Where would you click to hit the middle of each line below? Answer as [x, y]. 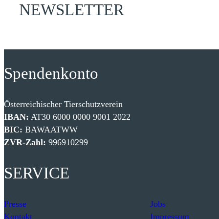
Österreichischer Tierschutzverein [63, 104]
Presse [15, 204]
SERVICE [37, 173]
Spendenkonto [51, 74]
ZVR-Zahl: [25, 142]
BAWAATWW [50, 130]
